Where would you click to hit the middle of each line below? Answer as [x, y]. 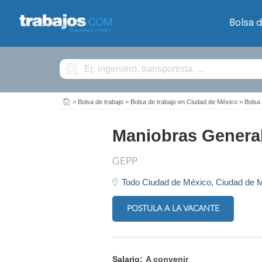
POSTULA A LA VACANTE [173, 208]
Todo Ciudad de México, [169, 182]
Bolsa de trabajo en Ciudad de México [184, 102]
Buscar [70, 61]
